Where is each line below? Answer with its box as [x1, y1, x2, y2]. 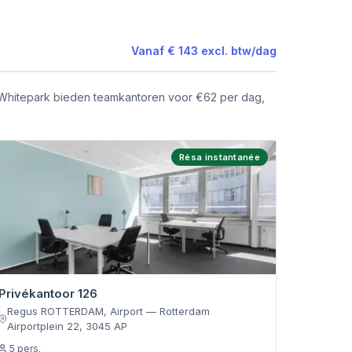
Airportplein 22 [7, 320, 80, 332]
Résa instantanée [179, 152, 260, 163]
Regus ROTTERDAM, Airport [7, 305, 144, 317]
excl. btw [201, 44, 251, 57]
